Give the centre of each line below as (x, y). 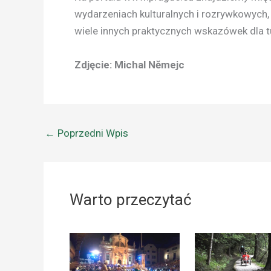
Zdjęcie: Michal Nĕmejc (129, 64)
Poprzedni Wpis (92, 133)
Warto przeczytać (130, 200)
